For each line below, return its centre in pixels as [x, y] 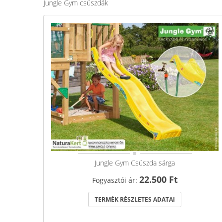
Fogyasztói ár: [115, 180]
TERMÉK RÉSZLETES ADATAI [135, 200]
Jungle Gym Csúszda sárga [135, 163]
